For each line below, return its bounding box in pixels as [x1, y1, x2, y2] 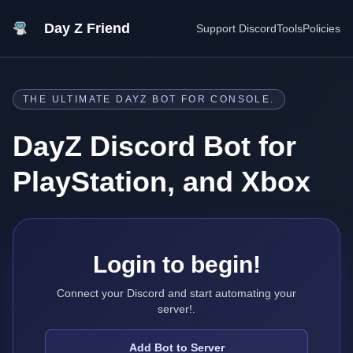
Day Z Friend [44, 20, 130, 36]
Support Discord [196, 22, 277, 35]
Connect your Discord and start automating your [57, 287, 296, 299]
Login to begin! [92, 251, 261, 277]
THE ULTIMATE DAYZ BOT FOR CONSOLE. [23, 94, 275, 105]
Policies [303, 22, 340, 35]
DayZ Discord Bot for [13, 130, 296, 162]
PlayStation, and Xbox [13, 165, 310, 198]
